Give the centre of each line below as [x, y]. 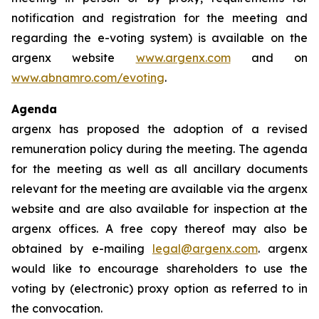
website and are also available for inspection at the [159, 209]
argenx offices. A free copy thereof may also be [159, 229]
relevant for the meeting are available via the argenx [159, 189]
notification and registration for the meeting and [159, 18]
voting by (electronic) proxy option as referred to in [159, 288]
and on [269, 58]
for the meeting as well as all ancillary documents [159, 169]
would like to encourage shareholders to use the [159, 268]
